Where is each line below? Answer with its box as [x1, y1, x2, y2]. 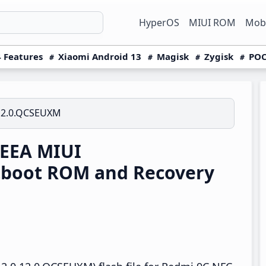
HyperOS [139, 16, 179, 29]
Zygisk [204, 50, 233, 62]
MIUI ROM [189, 16, 236, 29]
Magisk [157, 50, 189, 62]
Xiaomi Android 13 [58, 50, 141, 62]
